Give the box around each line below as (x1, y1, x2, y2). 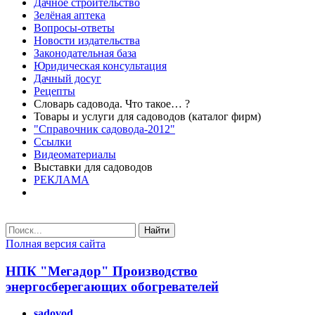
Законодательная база (34, 47, 136, 59)
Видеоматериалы (34, 148, 116, 160)
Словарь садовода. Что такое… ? (34, 98, 190, 110)
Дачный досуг (34, 72, 101, 84)
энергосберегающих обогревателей (6, 278, 219, 294)
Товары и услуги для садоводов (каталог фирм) (34, 110, 261, 122)
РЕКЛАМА (34, 174, 89, 186)
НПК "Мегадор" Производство (6, 263, 198, 278)
